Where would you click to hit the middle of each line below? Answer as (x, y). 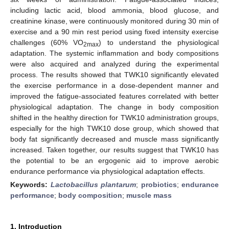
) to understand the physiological (159, 42)
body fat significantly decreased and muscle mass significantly (114, 139)
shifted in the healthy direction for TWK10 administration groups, (114, 117)
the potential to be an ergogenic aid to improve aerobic (114, 160)
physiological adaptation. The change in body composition (114, 107)
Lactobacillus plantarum (93, 184)
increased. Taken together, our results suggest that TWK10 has (114, 150)
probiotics (159, 184)
